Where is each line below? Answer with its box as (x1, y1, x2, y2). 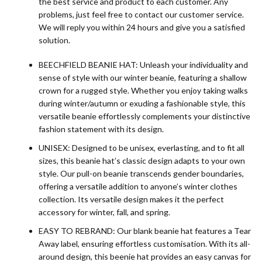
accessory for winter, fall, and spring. (39, 207, 170, 218)
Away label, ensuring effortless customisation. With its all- (39, 239, 250, 249)
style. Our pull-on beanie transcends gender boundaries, (39, 168, 244, 179)
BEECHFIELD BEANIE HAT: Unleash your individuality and (39, 60, 248, 70)
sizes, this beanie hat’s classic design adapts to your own (39, 156, 245, 166)
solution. (39, 35, 70, 46)
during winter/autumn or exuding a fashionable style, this (39, 98, 246, 109)
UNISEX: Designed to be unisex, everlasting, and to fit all (39, 143, 244, 153)
